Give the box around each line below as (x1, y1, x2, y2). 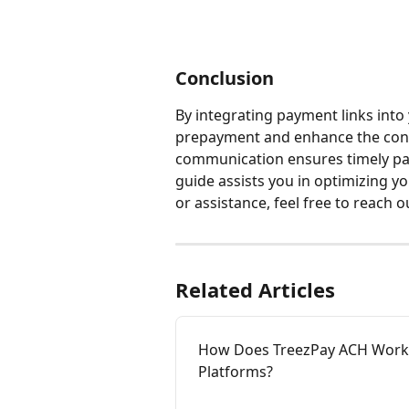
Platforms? (198, 362, 273, 383)
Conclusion (175, 66, 274, 91)
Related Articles (175, 276, 335, 304)
